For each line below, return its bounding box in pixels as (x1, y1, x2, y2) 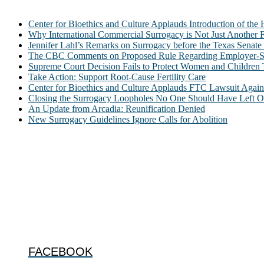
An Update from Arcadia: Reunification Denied (28, 103, 205, 114)
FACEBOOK (28, 245, 93, 259)
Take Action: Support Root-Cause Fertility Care (28, 71, 206, 82)
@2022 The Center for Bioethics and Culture (5, 190, 175, 200)
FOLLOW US (5, 216, 74, 229)
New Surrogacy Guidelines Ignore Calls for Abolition (28, 114, 227, 124)
